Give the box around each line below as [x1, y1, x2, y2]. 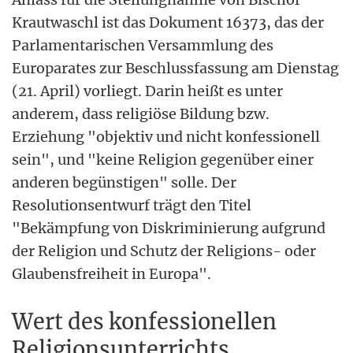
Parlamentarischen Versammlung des [12, 35, 273, 54]
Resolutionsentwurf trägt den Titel [12, 195, 251, 214]
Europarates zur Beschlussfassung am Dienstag [12, 58, 339, 77]
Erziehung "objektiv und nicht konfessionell [12, 127, 320, 146]
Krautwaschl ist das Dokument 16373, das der [12, 13, 324, 32]
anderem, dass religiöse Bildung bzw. [12, 104, 269, 123]
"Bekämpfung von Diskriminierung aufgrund [12, 218, 325, 237]
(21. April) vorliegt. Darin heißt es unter [12, 81, 283, 100]
